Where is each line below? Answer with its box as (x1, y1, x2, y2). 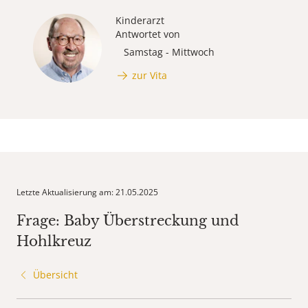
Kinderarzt (115, 14, 164, 27)
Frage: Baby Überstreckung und (16, 212, 239, 230)
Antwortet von (115, 27, 180, 41)
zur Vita (132, 68, 167, 82)
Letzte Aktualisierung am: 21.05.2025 (16, 186, 158, 199)
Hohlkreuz (16, 233, 91, 250)
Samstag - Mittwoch (124, 45, 214, 58)
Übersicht (33, 268, 78, 282)
